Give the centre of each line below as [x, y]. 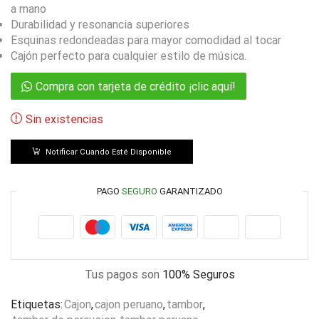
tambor [185, 304]
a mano [28, 9]
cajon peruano [129, 304]
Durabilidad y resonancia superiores [100, 24]
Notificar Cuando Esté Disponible [109, 152]
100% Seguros [198, 274]
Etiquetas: [37, 304]
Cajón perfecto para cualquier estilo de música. [129, 56]
